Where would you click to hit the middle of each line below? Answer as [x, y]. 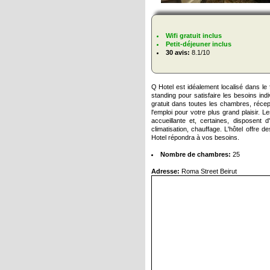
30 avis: [177, 53]
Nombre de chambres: [195, 155]
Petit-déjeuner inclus [198, 44]
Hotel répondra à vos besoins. [195, 138]
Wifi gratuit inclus [193, 36]
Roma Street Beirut [208, 171]
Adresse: [165, 171]
